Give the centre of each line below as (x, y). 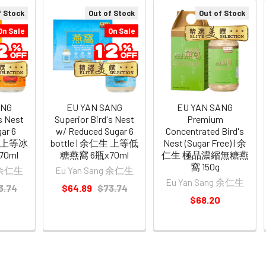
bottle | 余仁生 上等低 (95, 142)
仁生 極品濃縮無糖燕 (205, 154)
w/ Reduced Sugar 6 (94, 131)
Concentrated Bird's (205, 131)
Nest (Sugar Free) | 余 (205, 142)
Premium (205, 119)
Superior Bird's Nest (95, 119)
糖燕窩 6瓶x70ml (95, 154)
